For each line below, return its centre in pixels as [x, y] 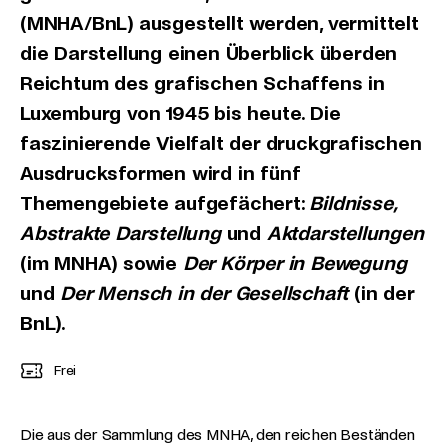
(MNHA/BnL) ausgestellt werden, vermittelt [219, 23]
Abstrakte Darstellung [120, 233]
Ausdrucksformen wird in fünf [160, 173]
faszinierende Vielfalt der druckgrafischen [221, 143]
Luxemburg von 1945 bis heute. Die [180, 113]
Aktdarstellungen [345, 233]
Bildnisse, [352, 203]
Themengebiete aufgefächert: [165, 203]
